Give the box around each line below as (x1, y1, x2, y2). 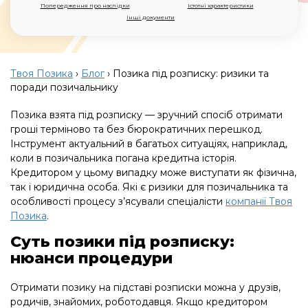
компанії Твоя (225, 195, 292, 208)
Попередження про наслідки (40, 1, 130, 9)
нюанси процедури (10, 248, 173, 267)
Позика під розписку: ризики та (113, 67, 269, 80)
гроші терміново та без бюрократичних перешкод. (10, 122, 263, 135)
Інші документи (126, 13, 175, 21)
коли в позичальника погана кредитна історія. (10, 151, 236, 164)
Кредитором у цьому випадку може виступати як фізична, (10, 166, 296, 179)
